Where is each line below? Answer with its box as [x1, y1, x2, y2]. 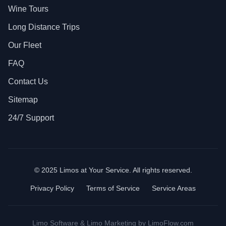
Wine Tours [8, 5, 48, 13]
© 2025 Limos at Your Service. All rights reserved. [34, 166, 192, 174]
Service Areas [152, 184, 196, 192]
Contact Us [8, 77, 48, 86]
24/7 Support [8, 114, 54, 122]
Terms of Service [86, 184, 140, 192]
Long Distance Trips [8, 23, 80, 31]
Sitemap [8, 95, 38, 104]
